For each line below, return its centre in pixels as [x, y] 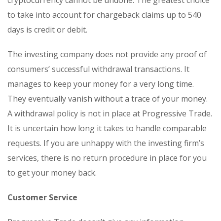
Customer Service [42, 198]
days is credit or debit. [47, 30]
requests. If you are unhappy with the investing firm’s [106, 143]
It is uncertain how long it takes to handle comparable [107, 129]
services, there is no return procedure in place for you [107, 158]
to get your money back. [52, 173]
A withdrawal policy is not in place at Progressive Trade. [110, 114]
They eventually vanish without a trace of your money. [108, 99]
